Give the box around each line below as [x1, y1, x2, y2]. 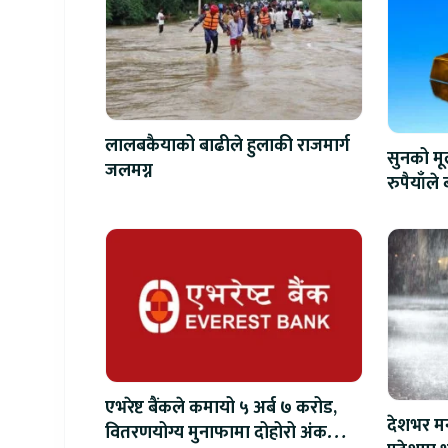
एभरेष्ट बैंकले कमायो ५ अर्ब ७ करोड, [105, 393, 337, 423]
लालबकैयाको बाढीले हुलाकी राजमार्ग [105, 131, 350, 162]
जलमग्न [105, 156, 153, 187]
